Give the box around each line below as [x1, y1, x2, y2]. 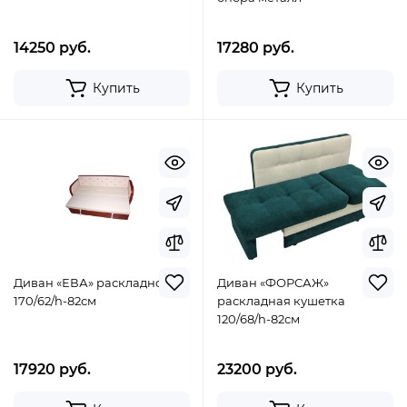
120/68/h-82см [217, 312, 300, 327]
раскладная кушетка [217, 293, 345, 309]
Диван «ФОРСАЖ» [217, 275, 329, 291]
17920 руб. [14, 361, 91, 379]
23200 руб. [217, 361, 297, 379]
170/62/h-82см [14, 293, 96, 309]
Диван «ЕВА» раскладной [14, 275, 171, 291]
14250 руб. [14, 39, 91, 57]
